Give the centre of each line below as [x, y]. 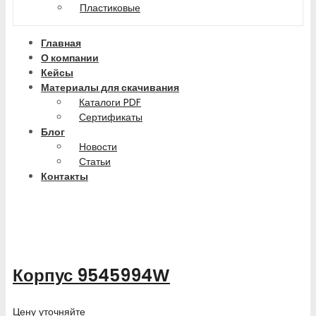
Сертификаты [111, 117]
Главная [61, 43]
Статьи [95, 162]
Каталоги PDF [110, 102]
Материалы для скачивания [110, 87]
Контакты [65, 176]
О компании [70, 58]
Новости [98, 147]
